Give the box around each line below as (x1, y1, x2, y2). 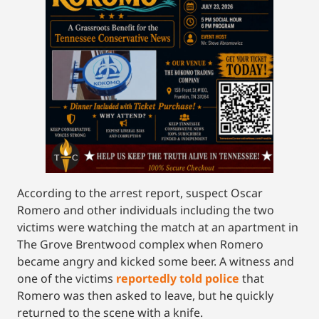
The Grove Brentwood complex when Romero (17, 236, 263, 253)
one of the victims (17, 271, 116, 287)
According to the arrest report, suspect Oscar (17, 185, 263, 202)
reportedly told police (116, 271, 239, 287)
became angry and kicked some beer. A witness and (17, 253, 294, 270)
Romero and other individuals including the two (17, 202, 274, 219)
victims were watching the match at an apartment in (17, 219, 298, 236)
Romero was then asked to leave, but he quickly (17, 288, 273, 304)
